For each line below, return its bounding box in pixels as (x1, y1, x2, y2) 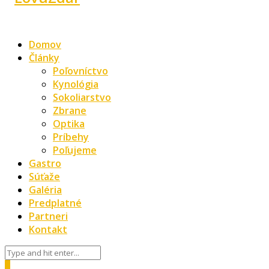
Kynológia (53, 77, 98, 91)
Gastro (29, 156, 61, 170)
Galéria (29, 183, 62, 196)
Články (29, 50, 59, 64)
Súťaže (29, 169, 60, 183)
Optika (53, 116, 85, 130)
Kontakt (29, 222, 67, 236)
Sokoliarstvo (53, 90, 111, 104)
